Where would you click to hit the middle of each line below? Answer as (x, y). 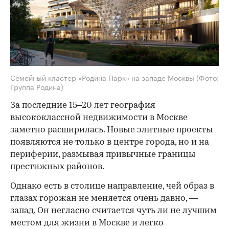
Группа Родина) (37, 86)
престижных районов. (57, 167)
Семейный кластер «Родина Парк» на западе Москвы (103, 77)
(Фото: (208, 77)
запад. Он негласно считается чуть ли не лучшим (113, 211)
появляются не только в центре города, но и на (110, 142)
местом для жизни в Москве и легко (87, 223)
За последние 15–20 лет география (83, 106)
